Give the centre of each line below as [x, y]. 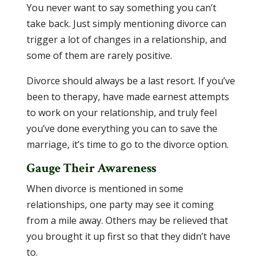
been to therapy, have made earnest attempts [128, 97]
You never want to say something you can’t [121, 8]
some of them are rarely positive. [99, 55]
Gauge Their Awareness [91, 168]
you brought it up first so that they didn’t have [128, 236]
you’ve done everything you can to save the [122, 128]
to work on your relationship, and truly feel [121, 113]
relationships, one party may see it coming [120, 204]
